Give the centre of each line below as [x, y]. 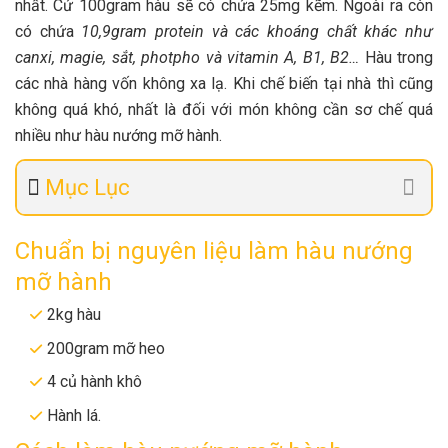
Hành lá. [74, 415]
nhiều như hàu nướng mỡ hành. [118, 136]
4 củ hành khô [94, 382]
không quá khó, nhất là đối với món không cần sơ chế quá [224, 110]
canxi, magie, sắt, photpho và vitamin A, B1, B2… [187, 58]
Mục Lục [87, 188]
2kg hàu [74, 315]
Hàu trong [396, 58]
